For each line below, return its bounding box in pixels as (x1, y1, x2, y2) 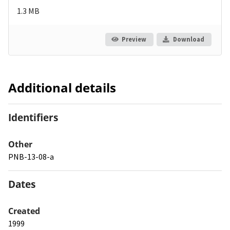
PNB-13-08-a (8, 151, 54, 162)
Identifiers (8, 110, 58, 124)
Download (172, 35, 204, 43)
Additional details (8, 79, 116, 96)
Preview (121, 35, 146, 43)
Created (8, 205, 40, 217)
